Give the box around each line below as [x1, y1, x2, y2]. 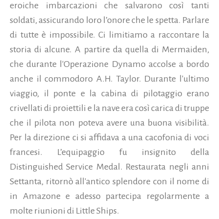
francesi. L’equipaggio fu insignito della [10, 147, 209, 157]
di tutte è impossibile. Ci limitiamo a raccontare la [10, 30, 209, 40]
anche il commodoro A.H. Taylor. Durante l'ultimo [10, 74, 209, 84]
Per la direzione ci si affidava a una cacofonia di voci [10, 132, 209, 143]
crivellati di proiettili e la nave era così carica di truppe [10, 103, 209, 113]
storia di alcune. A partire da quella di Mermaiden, [10, 44, 209, 55]
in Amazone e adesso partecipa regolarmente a [10, 191, 209, 201]
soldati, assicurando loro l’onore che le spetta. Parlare [10, 15, 209, 25]
